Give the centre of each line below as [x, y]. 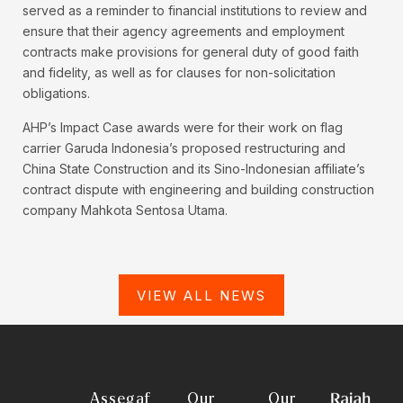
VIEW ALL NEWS [201, 296]
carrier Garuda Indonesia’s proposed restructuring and [184, 148]
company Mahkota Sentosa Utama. [125, 210]
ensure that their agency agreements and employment [184, 31]
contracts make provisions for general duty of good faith [191, 52]
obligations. [56, 94]
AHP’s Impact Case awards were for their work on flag [183, 128]
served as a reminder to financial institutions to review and [195, 11]
